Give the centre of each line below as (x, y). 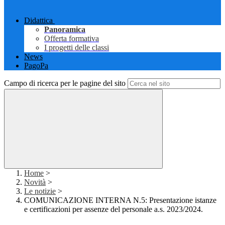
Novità (35, 182)
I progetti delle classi (77, 48)
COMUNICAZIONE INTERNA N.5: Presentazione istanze (120, 200)
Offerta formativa (72, 39)
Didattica (38, 21)
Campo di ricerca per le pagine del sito (65, 83)
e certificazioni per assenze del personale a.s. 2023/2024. (114, 209)
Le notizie (40, 191)
